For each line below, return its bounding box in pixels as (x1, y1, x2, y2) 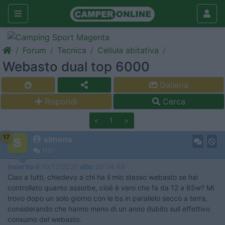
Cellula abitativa (97, 45, 159, 55)
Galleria (157, 80, 188, 90)
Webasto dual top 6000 (3, 59, 150, 74)
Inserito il (8, 162, 41, 171)
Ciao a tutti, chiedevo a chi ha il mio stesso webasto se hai (8, 173, 198, 181)
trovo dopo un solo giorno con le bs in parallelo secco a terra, (8, 194, 207, 202)
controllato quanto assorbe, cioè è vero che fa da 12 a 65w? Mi (8, 183, 214, 192)
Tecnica (57, 45, 86, 55)
